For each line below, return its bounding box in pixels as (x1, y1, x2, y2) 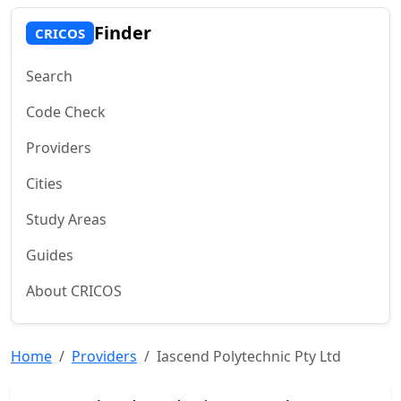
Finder (93, 21, 151, 45)
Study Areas (26, 209, 107, 229)
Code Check (26, 102, 106, 122)
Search (26, 66, 73, 86)
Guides (26, 245, 73, 265)
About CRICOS (26, 281, 122, 301)
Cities (26, 174, 63, 193)
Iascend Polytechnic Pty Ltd (157, 346, 341, 366)
